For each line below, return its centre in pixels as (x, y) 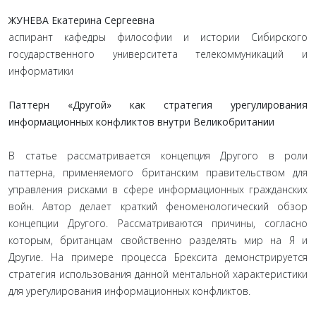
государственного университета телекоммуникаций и (158, 54)
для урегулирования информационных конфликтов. (129, 291)
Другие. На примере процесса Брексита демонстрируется (158, 257)
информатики (41, 71)
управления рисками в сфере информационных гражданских (158, 189)
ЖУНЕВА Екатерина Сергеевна (81, 20)
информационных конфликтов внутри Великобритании (141, 122)
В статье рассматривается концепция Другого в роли (158, 156)
